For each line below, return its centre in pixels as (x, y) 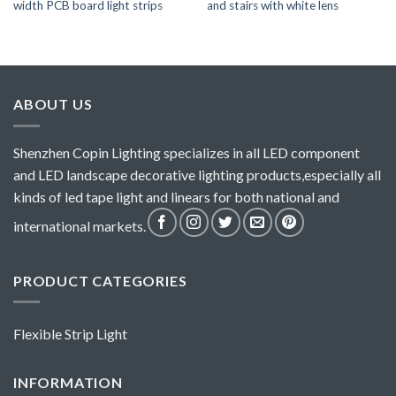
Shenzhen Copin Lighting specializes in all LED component (187, 152)
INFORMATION (68, 383)
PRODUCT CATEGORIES (100, 280)
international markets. (80, 225)
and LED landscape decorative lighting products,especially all (197, 174)
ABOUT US (53, 103)
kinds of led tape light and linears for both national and (176, 196)
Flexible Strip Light (70, 334)
